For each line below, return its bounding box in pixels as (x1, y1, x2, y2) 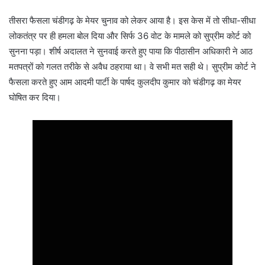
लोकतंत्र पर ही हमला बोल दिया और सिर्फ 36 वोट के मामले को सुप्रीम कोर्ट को (9, 30, 251, 42)
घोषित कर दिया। (9, 92, 61, 104)
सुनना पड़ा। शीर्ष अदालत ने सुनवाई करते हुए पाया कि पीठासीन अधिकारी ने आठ (9, 46, 253, 57)
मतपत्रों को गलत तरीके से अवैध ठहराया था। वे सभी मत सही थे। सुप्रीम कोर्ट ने (9, 61, 256, 73)
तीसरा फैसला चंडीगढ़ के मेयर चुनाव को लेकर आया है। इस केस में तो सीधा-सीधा (9, 15, 256, 27)
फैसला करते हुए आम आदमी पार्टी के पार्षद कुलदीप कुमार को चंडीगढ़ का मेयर (9, 76, 241, 88)
